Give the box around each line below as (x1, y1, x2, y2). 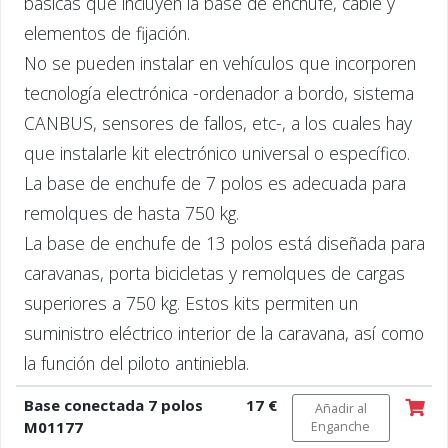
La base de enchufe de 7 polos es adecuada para (23, 170, 406, 195)
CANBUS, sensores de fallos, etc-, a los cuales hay (23, 110, 412, 135)
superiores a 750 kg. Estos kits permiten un (23, 290, 358, 315)
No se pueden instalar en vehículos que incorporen (23, 50, 416, 75)
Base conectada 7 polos (23, 394, 203, 415)
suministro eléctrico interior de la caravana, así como (23, 320, 424, 345)
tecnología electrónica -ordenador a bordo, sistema (23, 80, 414, 105)
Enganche (311, 417, 370, 435)
